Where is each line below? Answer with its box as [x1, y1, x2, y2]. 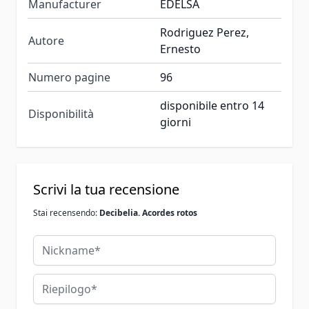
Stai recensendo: [33, 206, 99, 219]
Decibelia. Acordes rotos [99, 206, 197, 219]
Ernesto [160, 41, 201, 57]
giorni [160, 114, 191, 130]
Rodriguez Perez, [160, 24, 249, 40]
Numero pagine [28, 69, 110, 85]
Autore [28, 32, 64, 48]
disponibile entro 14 [160, 97, 264, 113]
